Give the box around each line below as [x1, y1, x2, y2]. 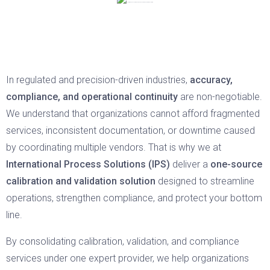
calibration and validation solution [6, 175, 155, 187]
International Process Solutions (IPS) [6, 159, 170, 170]
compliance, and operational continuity [6, 91, 178, 102]
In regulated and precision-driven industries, [6, 74, 190, 86]
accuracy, [190, 74, 233, 86]
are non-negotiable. [178, 91, 262, 102]
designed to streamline [155, 175, 254, 187]
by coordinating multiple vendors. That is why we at [6, 142, 221, 153]
